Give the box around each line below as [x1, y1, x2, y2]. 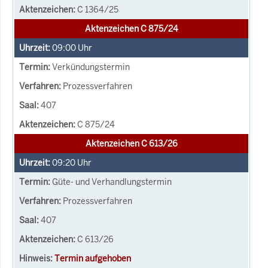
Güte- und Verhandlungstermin [52, 176, 172, 187]
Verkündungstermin [52, 61, 130, 72]
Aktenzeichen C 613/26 [85, 138, 178, 149]
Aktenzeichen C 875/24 [84, 23, 178, 34]
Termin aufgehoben [54, 252, 131, 264]
